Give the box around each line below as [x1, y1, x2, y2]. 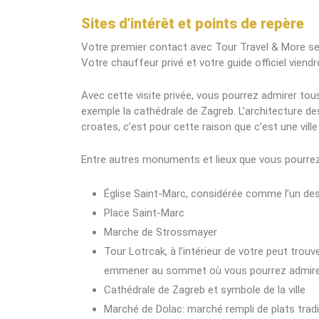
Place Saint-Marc [104, 206, 184, 219]
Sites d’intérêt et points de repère [81, 15, 304, 32]
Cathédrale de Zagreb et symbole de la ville [104, 283, 305, 296]
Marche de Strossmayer [104, 226, 217, 239]
